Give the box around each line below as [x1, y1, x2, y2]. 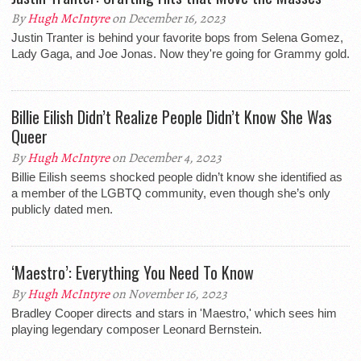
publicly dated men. [11, 202, 113, 216]
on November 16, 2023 [110, 285, 227, 303]
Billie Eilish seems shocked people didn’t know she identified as [11, 170, 342, 184]
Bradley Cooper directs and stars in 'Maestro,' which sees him [11, 306, 337, 320]
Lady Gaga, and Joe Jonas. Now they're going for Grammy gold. [11, 47, 350, 60]
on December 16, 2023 [110, 10, 226, 27]
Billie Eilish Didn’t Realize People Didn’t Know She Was [11, 105, 332, 129]
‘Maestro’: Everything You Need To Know [11, 260, 254, 284]
